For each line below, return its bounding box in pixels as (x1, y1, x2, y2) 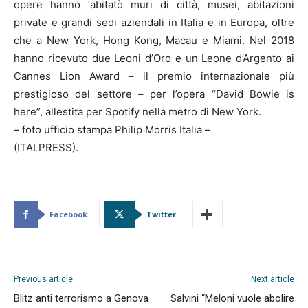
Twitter (146, 208, 176, 219)
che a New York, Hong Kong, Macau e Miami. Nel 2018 (14, 33, 294, 47)
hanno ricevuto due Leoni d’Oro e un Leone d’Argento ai (14, 51, 294, 65)
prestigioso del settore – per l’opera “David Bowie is (14, 87, 294, 100)
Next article (251, 274, 294, 284)
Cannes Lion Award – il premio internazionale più (14, 69, 294, 82)
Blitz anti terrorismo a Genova (14, 291, 148, 305)
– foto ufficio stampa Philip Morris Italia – (14, 122, 210, 136)
